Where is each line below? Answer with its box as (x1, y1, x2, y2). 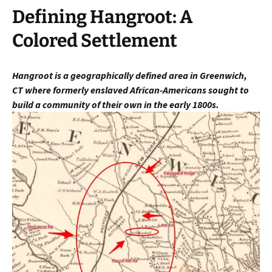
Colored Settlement (12, 30, 177, 52)
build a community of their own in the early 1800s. (12, 98, 221, 111)
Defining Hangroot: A (12, 6, 192, 29)
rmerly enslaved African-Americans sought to (61, 84, 249, 97)
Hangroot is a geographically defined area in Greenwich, (12, 69, 247, 82)
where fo (25, 84, 61, 97)
